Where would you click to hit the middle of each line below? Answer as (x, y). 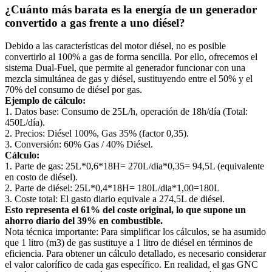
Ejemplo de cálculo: (45, 101)
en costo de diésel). (41, 177)
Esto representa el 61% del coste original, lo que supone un (125, 210)
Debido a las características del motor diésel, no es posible (115, 46)
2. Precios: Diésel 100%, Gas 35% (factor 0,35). (97, 134)
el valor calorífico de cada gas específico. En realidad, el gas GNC (131, 265)
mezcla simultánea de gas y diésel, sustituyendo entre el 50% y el (129, 79)
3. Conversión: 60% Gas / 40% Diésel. (79, 144)
